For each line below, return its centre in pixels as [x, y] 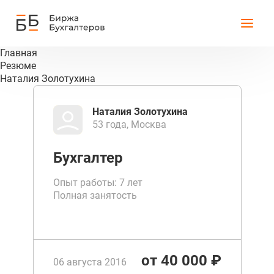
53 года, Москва [129, 124]
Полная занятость [95, 195]
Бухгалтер [88, 158]
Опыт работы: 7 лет [98, 183]
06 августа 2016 [90, 262]
